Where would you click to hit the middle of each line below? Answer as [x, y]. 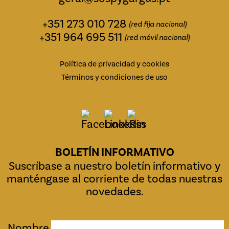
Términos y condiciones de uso [114, 77]
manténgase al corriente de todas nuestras [114, 179]
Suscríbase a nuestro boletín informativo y [114, 166]
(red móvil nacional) [157, 38]
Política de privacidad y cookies [114, 64]
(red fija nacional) [158, 24]
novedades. [114, 192]
